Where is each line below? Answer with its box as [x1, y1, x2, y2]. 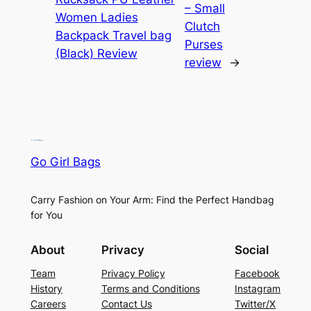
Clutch [184, 19, 220, 34]
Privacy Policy [101, 267, 165, 280]
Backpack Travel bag [55, 28, 171, 43]
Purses [184, 37, 223, 52]
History [30, 283, 62, 295]
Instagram [235, 283, 281, 295]
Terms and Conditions [101, 283, 200, 295]
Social [235, 242, 269, 257]
